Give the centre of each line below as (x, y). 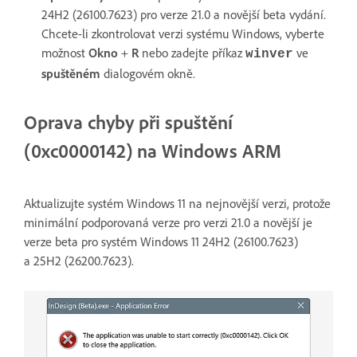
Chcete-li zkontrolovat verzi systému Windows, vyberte (183, 33)
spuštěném (71, 73)
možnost (65, 52)
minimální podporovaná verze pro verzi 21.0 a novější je (168, 222)
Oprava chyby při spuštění (128, 122)
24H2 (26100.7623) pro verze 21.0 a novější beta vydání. (184, 14)
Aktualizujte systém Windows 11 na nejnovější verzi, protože (177, 203)
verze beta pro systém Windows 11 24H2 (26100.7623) (161, 241)
